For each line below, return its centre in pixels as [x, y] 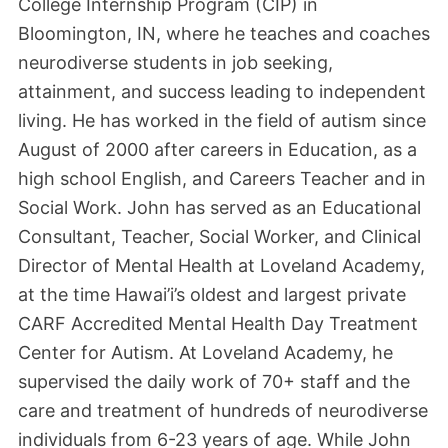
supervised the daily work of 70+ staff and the [214, 381]
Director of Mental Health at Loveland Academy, [221, 265]
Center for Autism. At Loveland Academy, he [205, 352]
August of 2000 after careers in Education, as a [217, 149]
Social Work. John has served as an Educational [219, 207]
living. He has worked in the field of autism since [222, 120]
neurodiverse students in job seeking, [175, 62]
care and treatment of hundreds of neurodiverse [223, 410]
